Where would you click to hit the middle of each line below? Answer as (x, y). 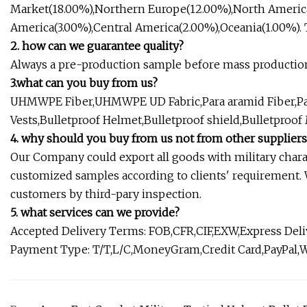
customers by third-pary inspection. (106, 194)
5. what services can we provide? (95, 213)
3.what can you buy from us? (84, 83)
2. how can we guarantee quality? (97, 46)
